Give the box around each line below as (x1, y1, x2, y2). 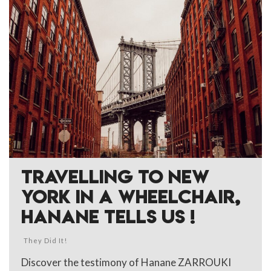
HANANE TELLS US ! (21, 204, 195, 229)
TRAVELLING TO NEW (21, 164, 209, 189)
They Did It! (24, 236, 67, 244)
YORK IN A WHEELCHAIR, (21, 184, 241, 209)
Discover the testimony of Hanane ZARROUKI (21, 255, 231, 269)
